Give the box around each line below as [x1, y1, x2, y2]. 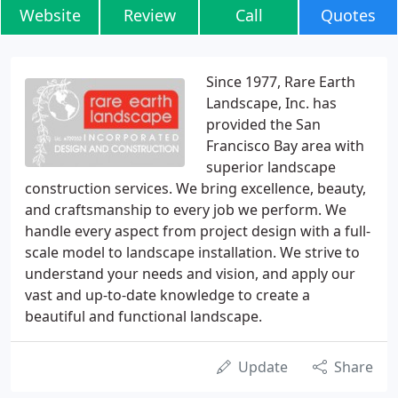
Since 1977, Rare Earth [206, 72, 355, 92]
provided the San [206, 115, 321, 134]
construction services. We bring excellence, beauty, [25, 179, 366, 198]
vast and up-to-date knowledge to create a [25, 285, 310, 305]
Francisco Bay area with [206, 136, 364, 155]
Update [238, 357, 288, 377]
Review [123, 4, 176, 26]
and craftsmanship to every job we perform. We [25, 200, 346, 219]
